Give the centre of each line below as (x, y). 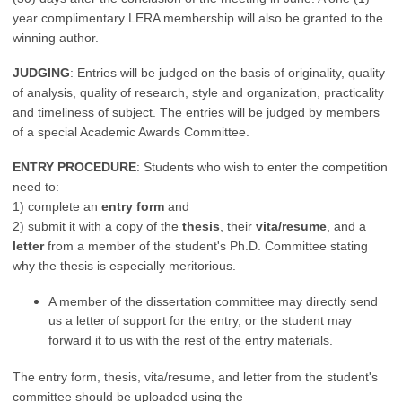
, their (238, 226)
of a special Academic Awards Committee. (131, 132)
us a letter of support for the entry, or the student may (200, 321)
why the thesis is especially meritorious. (124, 266)
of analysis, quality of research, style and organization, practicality (198, 92)
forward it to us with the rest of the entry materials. (191, 341)
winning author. (56, 38)
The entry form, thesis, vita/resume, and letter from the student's (195, 377)
